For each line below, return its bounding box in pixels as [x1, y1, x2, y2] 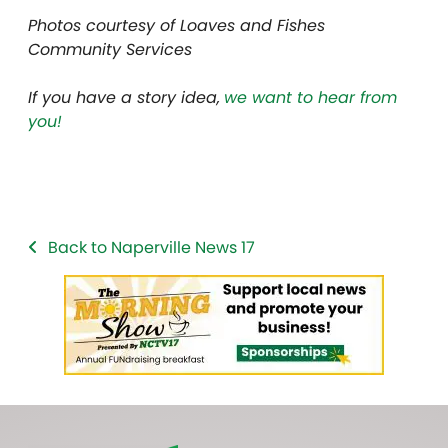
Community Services [28, 37, 192, 61]
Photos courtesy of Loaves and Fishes [28, 13, 325, 37]
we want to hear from [224, 85, 397, 109]
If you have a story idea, [28, 85, 220, 109]
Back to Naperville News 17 [48, 235, 255, 259]
